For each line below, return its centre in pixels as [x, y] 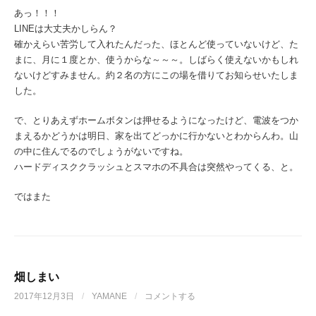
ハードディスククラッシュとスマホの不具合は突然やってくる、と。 [156, 167]
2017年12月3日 [44, 296]
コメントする [170, 296]
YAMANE [109, 296]
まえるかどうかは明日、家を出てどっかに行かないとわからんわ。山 [156, 136]
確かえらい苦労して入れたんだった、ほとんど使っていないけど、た [156, 44]
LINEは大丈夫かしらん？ [66, 29]
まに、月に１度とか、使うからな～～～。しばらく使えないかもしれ [156, 60]
